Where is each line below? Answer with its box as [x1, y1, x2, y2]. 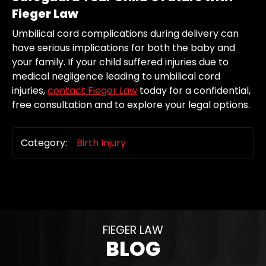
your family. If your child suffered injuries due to [12, 55, 229, 69]
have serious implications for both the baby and [12, 41, 235, 55]
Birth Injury [77, 136, 126, 150]
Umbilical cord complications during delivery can [12, 27, 239, 41]
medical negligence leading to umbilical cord [12, 69, 220, 84]
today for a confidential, [137, 84, 251, 98]
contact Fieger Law [47, 84, 137, 98]
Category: [21, 136, 67, 150]
